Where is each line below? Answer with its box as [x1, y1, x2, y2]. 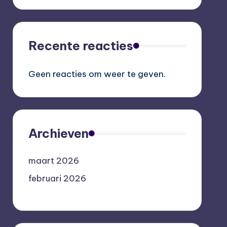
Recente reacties [28, 38, 133, 53]
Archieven [28, 126, 89, 141]
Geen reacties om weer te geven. [28, 68, 166, 80]
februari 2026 [28, 173, 86, 184]
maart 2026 [28, 155, 79, 166]
